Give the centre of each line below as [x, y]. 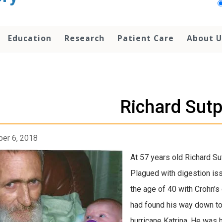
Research [84, 38]
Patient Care [146, 38]
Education [30, 38]
